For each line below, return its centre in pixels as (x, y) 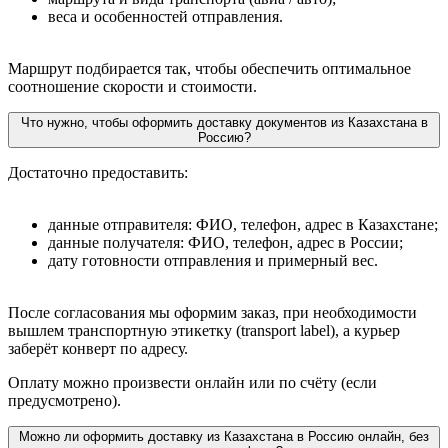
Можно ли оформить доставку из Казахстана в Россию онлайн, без (224, 436)
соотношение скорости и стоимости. (132, 86)
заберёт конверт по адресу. (98, 348)
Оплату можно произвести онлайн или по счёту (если (192, 382)
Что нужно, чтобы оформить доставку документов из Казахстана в (224, 122)
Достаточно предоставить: (98, 172)
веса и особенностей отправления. (165, 16)
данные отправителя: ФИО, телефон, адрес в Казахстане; (243, 224)
